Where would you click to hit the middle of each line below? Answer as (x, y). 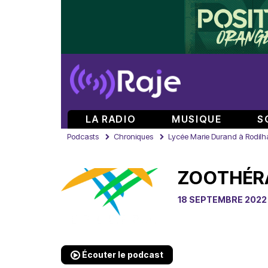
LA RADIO (111, 119)
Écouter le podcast (122, 255)
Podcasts (83, 136)
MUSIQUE (197, 119)
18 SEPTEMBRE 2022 (222, 200)
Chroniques (133, 136)
